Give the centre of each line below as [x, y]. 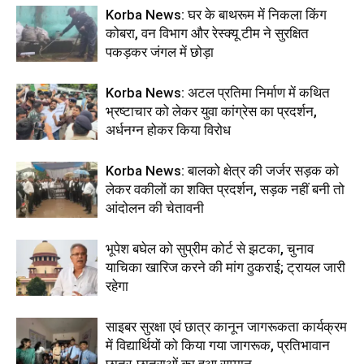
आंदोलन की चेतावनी [155, 208]
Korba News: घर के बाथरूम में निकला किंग [216, 14]
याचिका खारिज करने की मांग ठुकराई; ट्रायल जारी [225, 267]
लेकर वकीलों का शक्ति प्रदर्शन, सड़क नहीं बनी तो [225, 189]
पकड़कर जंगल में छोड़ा [160, 52]
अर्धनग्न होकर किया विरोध [168, 130]
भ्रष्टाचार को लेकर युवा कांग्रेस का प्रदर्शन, [211, 111]
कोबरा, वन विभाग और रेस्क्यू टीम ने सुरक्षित [207, 33]
